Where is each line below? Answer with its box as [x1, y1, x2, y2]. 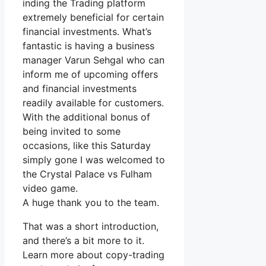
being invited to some [23, 125, 121, 138]
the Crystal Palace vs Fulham [23, 168, 152, 180]
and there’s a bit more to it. [23, 235, 144, 247]
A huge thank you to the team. [23, 197, 159, 209]
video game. [23, 182, 78, 195]
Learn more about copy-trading [23, 249, 164, 261]
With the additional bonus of [23, 111, 150, 123]
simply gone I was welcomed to [23, 154, 165, 166]
